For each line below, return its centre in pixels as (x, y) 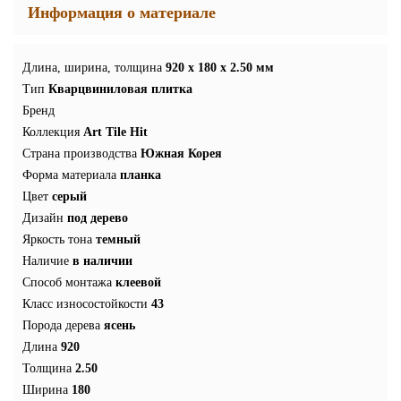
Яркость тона (57, 239)
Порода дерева (61, 325)
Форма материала (69, 175)
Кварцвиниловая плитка (120, 89)
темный (118, 239)
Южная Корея (181, 153)
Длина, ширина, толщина (92, 67)
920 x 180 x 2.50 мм (220, 67)
